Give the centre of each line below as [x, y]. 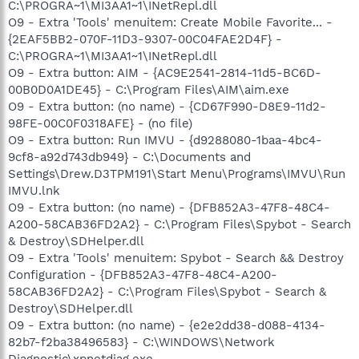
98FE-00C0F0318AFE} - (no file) [100, 123]
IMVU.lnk [34, 190]
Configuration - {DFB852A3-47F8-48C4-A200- [143, 274]
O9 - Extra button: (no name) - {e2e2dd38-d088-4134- [167, 325]
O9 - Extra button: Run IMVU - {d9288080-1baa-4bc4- [165, 140]
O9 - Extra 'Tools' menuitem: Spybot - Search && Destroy [176, 258]
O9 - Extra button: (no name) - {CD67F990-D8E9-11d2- [167, 106]
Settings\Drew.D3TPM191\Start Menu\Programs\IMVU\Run [177, 173]
